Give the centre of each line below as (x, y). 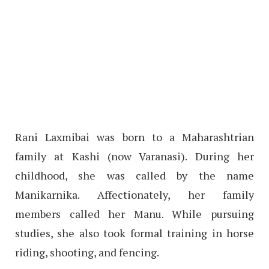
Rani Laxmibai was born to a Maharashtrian (134, 137)
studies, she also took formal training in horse (134, 233)
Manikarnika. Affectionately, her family (134, 195)
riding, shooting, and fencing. (87, 252)
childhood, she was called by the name (134, 176)
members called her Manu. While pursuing (134, 214)
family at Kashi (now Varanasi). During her (134, 156)
